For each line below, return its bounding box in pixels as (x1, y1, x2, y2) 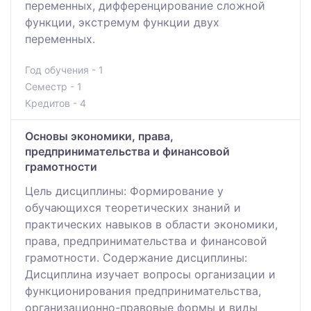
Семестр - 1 (25, 80, 82, 92)
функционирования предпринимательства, (25, 283, 261, 298)
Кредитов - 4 (25, 96, 86, 109)
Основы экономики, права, (25, 128, 174, 143)
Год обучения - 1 (25, 63, 103, 76)
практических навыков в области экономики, (25, 217, 278, 231)
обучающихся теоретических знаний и (25, 200, 241, 215)
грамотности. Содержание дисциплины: (25, 250, 247, 264)
